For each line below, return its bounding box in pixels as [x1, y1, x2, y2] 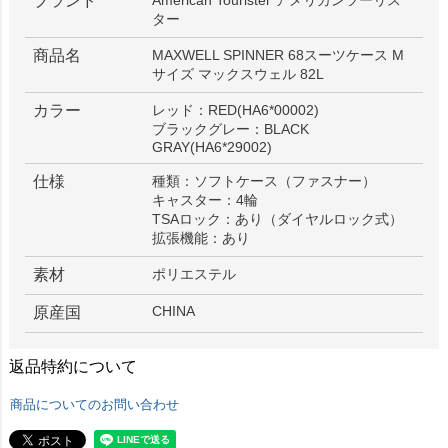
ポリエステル [152, 265, 237, 282]
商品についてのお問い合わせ [9, 396, 179, 412]
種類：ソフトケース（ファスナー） [152, 172, 377, 189]
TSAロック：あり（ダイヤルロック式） [152, 210, 404, 227]
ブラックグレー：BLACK [152, 120, 310, 137]
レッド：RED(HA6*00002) [152, 101, 320, 118]
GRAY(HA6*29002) [152, 138, 273, 155]
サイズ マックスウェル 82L [152, 65, 325, 82]
